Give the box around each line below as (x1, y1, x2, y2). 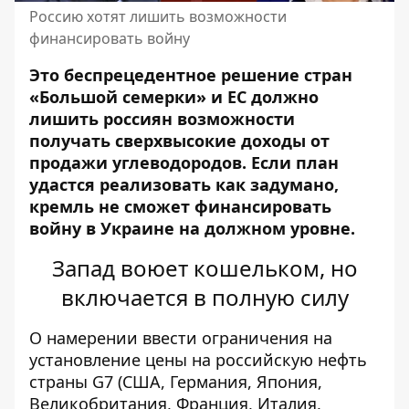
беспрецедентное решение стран (64, 64, 352, 86)
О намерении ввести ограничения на (29, 327, 332, 349)
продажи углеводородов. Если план (29, 152, 339, 173)
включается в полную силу (60, 282, 349, 312)
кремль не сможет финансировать (29, 195, 331, 217)
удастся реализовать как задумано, (29, 173, 339, 195)
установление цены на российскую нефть (29, 349, 367, 371)
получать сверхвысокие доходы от (29, 130, 330, 152)
